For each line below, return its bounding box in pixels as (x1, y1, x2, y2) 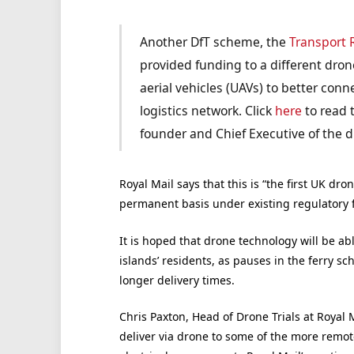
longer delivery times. (119, 272, 235, 288)
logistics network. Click (140, 101, 276, 119)
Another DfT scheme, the (140, 32, 290, 51)
